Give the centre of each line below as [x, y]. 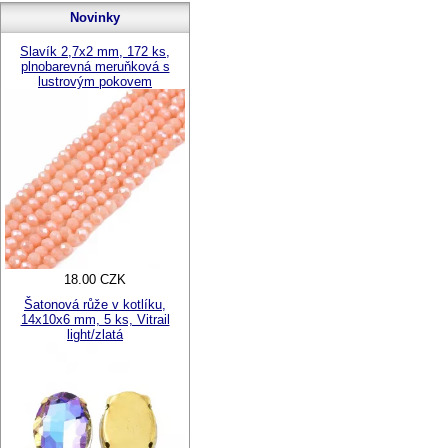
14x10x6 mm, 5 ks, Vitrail [95, 319]
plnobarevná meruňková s [95, 66]
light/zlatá [95, 334]
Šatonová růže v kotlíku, [95, 304]
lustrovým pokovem [95, 81]
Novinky [95, 17]
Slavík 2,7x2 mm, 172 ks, [95, 51]
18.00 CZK [95, 279]
